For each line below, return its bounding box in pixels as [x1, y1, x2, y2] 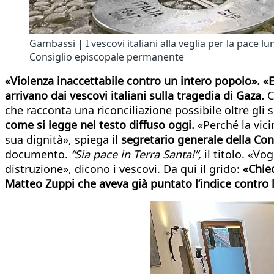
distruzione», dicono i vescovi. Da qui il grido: [5, 161, 243, 176]
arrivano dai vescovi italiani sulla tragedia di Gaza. [5, 87, 267, 103]
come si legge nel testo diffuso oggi [5, 117, 191, 132]
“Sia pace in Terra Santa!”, [71, 146, 204, 161]
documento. [5, 146, 71, 161]
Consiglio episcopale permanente [29, 50, 184, 64]
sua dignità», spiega [5, 131, 112, 147]
